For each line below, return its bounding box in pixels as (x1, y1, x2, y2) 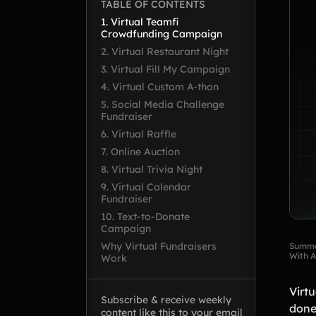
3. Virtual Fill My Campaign (101, 63, 230, 75)
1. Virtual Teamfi (101, 16, 178, 28)
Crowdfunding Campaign (101, 28, 222, 40)
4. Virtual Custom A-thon (101, 80, 219, 93)
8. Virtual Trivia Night (101, 163, 202, 176)
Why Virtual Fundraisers (101, 240, 217, 253)
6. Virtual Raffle (101, 128, 176, 140)
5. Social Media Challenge (101, 98, 224, 111)
